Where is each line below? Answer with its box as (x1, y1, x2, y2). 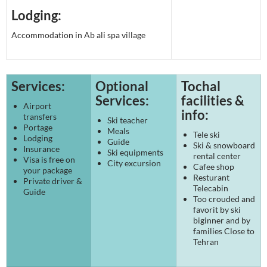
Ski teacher (107, 115, 148, 125)
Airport (23, 101, 51, 111)
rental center (193, 151, 241, 161)
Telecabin (193, 183, 228, 193)
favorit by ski (193, 204, 241, 215)
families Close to (193, 226, 254, 236)
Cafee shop (193, 162, 234, 172)
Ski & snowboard (193, 140, 255, 150)
